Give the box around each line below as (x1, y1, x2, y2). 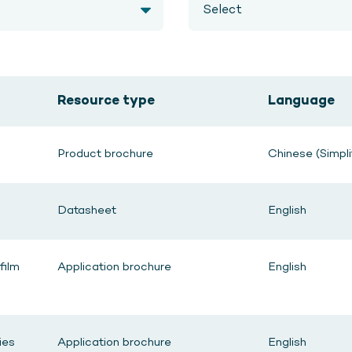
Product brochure (57, 148, 153, 160)
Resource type (57, 94, 155, 108)
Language (268, 94, 335, 108)
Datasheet (57, 204, 116, 217)
